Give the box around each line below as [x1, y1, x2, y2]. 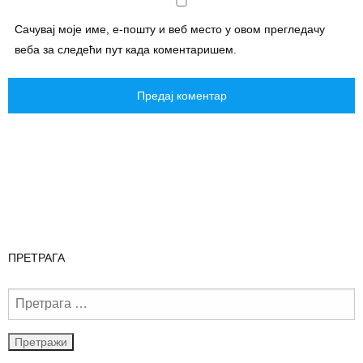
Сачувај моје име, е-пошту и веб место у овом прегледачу [15, 22, 325, 36]
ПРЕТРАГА [8, 250, 65, 264]
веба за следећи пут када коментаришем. [15, 42, 237, 56]
